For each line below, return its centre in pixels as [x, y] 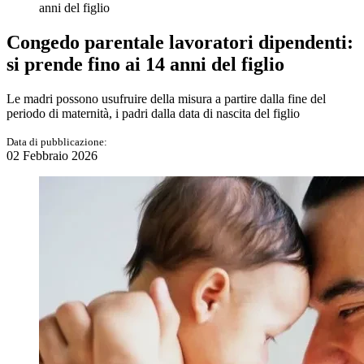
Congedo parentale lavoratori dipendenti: [180, 42]
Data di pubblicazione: [57, 141]
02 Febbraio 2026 [52, 155]
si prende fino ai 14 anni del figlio [145, 64]
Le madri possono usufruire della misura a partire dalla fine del [166, 98]
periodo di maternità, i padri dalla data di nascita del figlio [153, 113]
